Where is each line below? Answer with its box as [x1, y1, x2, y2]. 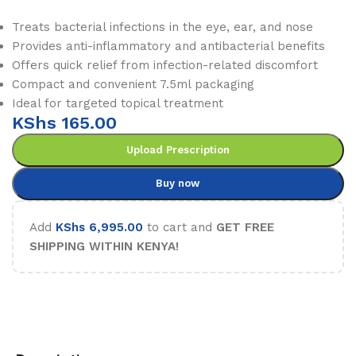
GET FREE [216, 220, 274, 234]
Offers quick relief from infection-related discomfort [12, 58, 318, 72]
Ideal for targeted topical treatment [12, 96, 223, 110]
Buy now [156, 177, 200, 189]
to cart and [143, 220, 216, 234]
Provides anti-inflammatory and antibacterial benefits [12, 39, 325, 53]
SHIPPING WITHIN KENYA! [29, 239, 179, 253]
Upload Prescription [126, 144, 230, 156]
